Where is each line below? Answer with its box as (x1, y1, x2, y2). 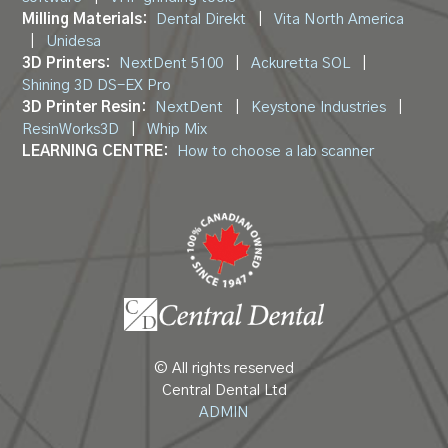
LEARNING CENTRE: (22, 143, 169, 159)
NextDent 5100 (119, 55, 224, 71)
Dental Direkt (156, 11, 247, 27)
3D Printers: (22, 55, 111, 71)
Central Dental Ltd (161, 383, 287, 399)
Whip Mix (147, 121, 208, 137)
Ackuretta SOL (251, 55, 351, 71)
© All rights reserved (154, 361, 294, 377)
